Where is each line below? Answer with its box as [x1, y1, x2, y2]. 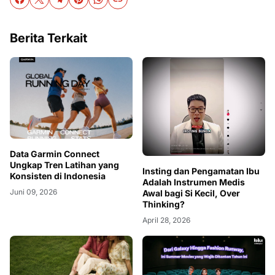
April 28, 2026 [142, 215, 190, 225]
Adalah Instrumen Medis [142, 177, 245, 188]
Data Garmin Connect [10, 148, 99, 159]
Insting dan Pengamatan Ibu [142, 166, 260, 177]
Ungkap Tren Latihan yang [10, 159, 119, 170]
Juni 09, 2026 [10, 187, 57, 196]
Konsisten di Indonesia [10, 170, 106, 181]
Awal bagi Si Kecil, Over [142, 188, 240, 199]
